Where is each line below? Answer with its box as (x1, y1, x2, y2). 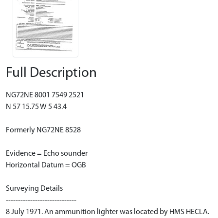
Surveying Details (6, 184, 63, 193)
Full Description (6, 66, 97, 80)
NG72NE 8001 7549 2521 (6, 91, 84, 99)
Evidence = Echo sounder (6, 149, 88, 158)
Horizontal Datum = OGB (6, 161, 86, 169)
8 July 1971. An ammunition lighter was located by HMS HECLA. (6, 208, 209, 216)
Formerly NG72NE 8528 (6, 126, 81, 134)
